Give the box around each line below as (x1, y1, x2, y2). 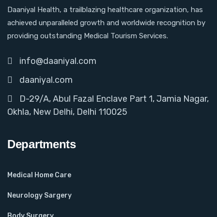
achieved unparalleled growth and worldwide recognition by (7, 18, 205, 27)
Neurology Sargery (7, 191, 72, 200)
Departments (7, 137, 76, 151)
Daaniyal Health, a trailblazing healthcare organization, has (7, 5, 203, 14)
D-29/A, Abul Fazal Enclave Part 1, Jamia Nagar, (19, 93, 209, 104)
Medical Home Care (7, 170, 71, 179)
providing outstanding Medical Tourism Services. (7, 31, 168, 40)
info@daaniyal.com (19, 55, 96, 66)
